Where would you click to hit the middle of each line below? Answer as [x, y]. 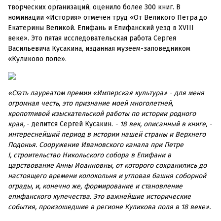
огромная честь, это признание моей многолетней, [91, 103]
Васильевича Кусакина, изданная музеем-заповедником [99, 49]
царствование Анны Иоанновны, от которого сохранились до [107, 166]
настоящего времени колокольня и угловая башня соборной [107, 176]
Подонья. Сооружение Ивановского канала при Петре [96, 145]
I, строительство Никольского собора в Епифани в [90, 155]
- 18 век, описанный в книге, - [164, 124]
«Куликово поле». [37, 59]
